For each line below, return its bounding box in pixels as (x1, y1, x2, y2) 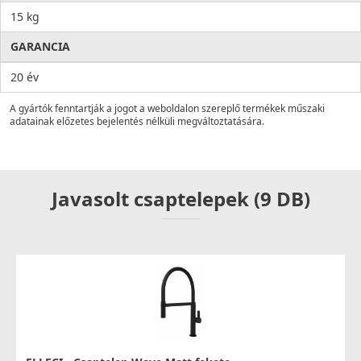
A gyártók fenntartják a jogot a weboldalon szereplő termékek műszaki (10, 102, 325, 116)
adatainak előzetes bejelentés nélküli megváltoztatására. (10, 114, 264, 129)
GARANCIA (10, 39, 70, 55)
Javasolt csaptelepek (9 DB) (51, 185, 310, 213)
